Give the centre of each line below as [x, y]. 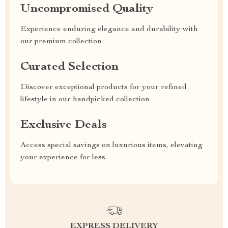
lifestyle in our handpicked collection [85, 100]
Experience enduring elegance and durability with [109, 30]
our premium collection [61, 42]
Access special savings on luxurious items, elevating [111, 146]
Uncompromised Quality [87, 9]
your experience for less [63, 158]
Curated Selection [69, 67]
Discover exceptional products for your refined [104, 88]
